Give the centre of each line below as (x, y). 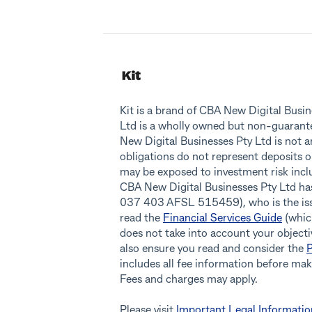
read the (141, 219)
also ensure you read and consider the (213, 250)
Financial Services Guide (223, 219)
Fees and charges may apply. (189, 280)
